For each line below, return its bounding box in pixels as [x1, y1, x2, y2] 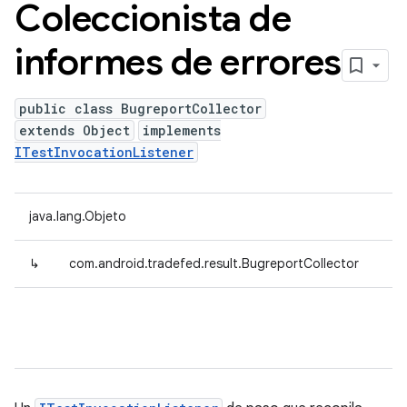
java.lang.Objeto [29, 208, 126, 224]
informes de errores [15, 39, 342, 84]
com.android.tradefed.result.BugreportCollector [69, 255, 359, 272]
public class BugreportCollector [19, 100, 262, 117]
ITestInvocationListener [15, 144, 194, 161]
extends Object [19, 122, 130, 139]
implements [143, 122, 221, 139]
